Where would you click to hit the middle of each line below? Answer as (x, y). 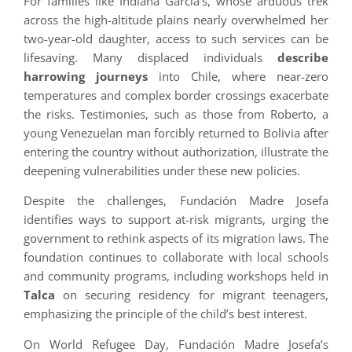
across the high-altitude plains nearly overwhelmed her (176, 19)
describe (302, 57)
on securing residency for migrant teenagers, (192, 295)
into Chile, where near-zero (238, 76)
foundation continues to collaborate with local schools (176, 257)
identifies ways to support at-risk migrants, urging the (176, 220)
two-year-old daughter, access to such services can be (176, 38)
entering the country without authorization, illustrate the (176, 151)
